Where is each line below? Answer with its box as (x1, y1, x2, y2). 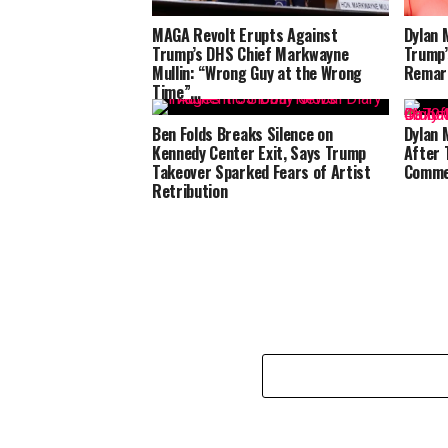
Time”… (152, 79, 202, 104)
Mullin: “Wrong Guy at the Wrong (152, 60, 363, 85)
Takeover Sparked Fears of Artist (152, 160, 371, 184)
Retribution (152, 179, 228, 203)
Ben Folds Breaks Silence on (152, 122, 333, 146)
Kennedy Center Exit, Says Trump (152, 141, 367, 165)
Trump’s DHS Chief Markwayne (152, 41, 349, 66)
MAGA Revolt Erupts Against (152, 22, 338, 47)
